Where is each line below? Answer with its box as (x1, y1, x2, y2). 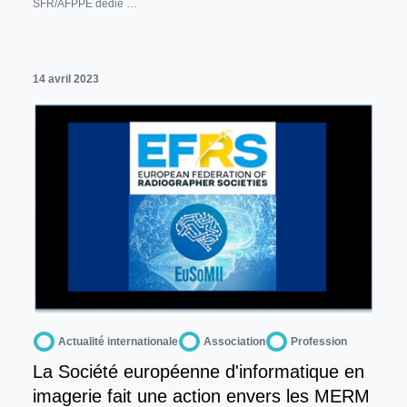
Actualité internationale (58, 334, 178, 348)
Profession (291, 334, 347, 348)
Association (203, 334, 265, 348)
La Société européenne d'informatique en (33, 361, 364, 382)
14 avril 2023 (33, 72, 99, 85)
